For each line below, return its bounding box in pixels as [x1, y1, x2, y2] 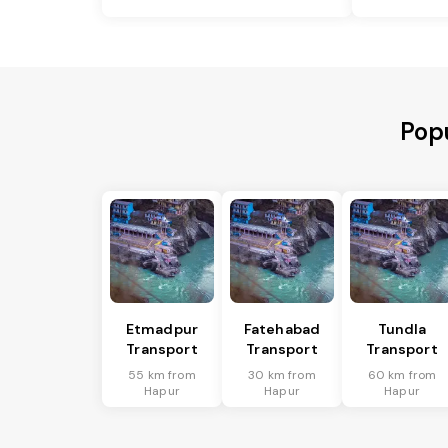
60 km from [367, 367, 437, 384]
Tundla [377, 320, 427, 339]
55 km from [128, 367, 196, 384]
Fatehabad [243, 320, 321, 339]
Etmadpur [125, 320, 199, 339]
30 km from [248, 367, 316, 384]
